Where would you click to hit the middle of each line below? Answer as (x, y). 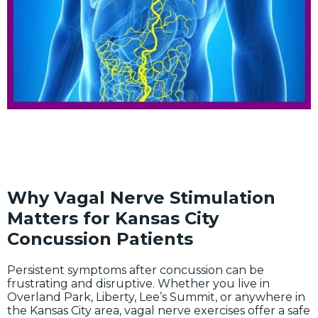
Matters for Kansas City (113, 219)
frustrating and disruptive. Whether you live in (138, 283)
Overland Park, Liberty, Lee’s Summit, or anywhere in (156, 297)
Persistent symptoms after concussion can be (136, 270)
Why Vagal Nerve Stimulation (141, 198)
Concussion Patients (100, 239)
